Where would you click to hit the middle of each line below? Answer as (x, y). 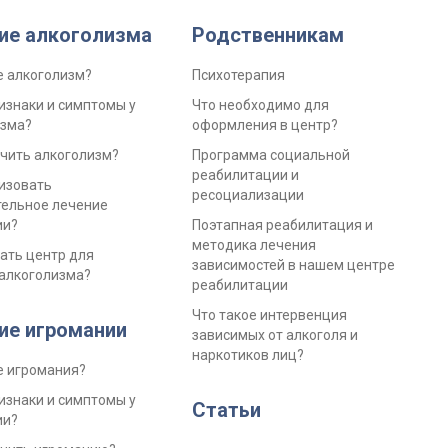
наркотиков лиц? (248, 355)
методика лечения (254, 245)
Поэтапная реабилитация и (283, 225)
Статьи (227, 410)
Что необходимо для (261, 105)
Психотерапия (239, 75)
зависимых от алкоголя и (275, 335)
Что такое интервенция (270, 315)
